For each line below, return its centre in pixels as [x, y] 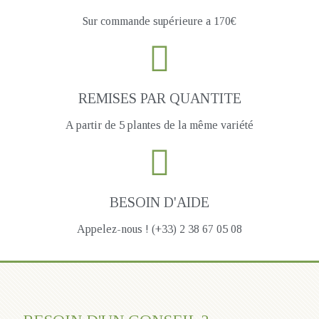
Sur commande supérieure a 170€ [159, 21]
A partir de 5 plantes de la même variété [159, 125]
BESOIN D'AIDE [159, 202]
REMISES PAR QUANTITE [159, 98]
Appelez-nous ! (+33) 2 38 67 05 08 [159, 229]
